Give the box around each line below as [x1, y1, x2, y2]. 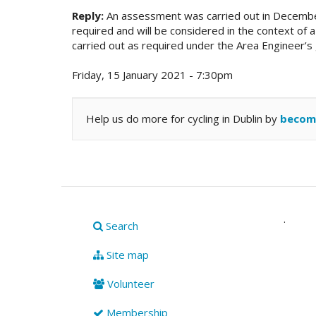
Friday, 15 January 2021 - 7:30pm [72, 67, 233, 82]
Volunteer [104, 276, 154, 291]
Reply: [72, 8, 104, 23]
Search [103, 218, 138, 233]
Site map [104, 247, 149, 262]
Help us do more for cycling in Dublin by [86, 111, 280, 126]
